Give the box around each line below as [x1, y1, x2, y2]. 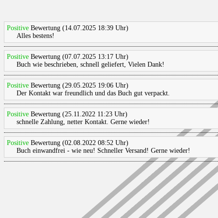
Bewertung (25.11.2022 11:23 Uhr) [29, 110, 127, 118]
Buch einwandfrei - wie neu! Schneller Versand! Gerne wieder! [17, 147, 190, 154]
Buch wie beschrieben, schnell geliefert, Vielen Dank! [17, 61, 164, 68]
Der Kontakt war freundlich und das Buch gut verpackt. [17, 90, 170, 97]
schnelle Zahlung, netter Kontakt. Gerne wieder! [17, 118, 150, 126]
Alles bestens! [17, 32, 54, 39]
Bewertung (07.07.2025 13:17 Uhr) [29, 53, 128, 60]
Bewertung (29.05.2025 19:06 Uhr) [29, 82, 128, 89]
